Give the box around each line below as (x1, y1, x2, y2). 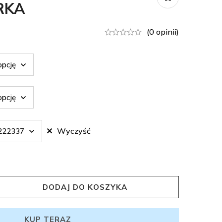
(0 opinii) (147, 27, 179, 37)
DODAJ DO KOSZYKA (42, 182, 127, 192)
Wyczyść (57, 126, 91, 136)
